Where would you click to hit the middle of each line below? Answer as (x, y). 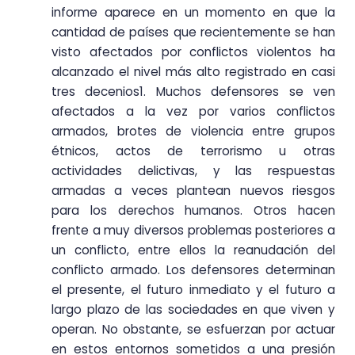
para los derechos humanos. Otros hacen (193, 211)
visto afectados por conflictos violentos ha (193, 52)
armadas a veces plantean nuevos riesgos (193, 191)
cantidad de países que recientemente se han (193, 32)
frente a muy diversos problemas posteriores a (193, 231)
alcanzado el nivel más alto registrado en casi (193, 72)
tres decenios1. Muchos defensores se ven (193, 92)
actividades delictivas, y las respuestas (193, 171)
